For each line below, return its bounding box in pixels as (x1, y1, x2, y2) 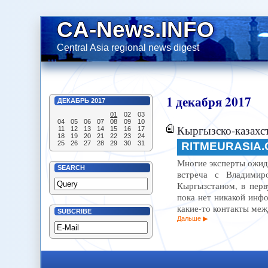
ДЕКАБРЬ (57, 97, 90, 105)
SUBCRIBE (57, 208, 92, 215)
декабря (175, 92, 222, 111)
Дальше (176, 215, 201, 223)
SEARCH (57, 164, 86, 172)
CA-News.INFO (57, 16, 215, 42)
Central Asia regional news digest (57, 42, 200, 53)
